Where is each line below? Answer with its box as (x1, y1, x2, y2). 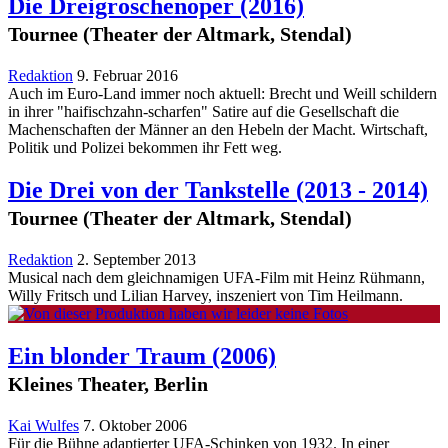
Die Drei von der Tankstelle (8, 176, 296, 203)
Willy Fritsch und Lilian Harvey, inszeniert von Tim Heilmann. (8, 286, 403, 304)
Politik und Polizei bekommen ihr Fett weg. (8, 139, 282, 156)
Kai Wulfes (8, 416, 79, 434)
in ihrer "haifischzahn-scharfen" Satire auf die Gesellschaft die (8, 103, 399, 120)
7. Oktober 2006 (83, 416, 187, 434)
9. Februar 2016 (77, 67, 178, 84)
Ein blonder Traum (8, 342, 212, 369)
